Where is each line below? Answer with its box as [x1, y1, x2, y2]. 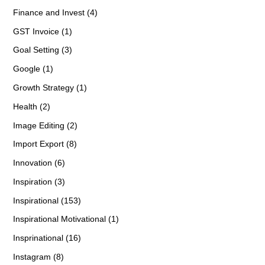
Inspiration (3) [12, 176, 65, 186]
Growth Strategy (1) [12, 82, 87, 92]
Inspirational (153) [12, 195, 81, 205]
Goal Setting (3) [12, 45, 72, 55]
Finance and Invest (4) [12, 7, 98, 17]
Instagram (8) [12, 251, 64, 261]
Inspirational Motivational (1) [12, 214, 119, 224]
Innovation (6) [12, 157, 65, 167]
